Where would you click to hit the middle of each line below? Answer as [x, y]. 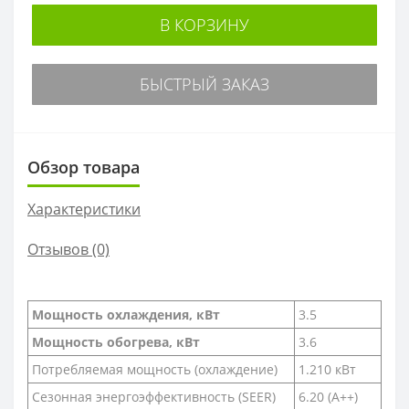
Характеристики [84, 209]
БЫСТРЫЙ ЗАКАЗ [204, 84]
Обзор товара [84, 167]
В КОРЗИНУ [204, 24]
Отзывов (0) [68, 249]
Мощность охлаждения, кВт [126, 314]
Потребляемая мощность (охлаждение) [155, 369]
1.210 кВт [327, 369]
